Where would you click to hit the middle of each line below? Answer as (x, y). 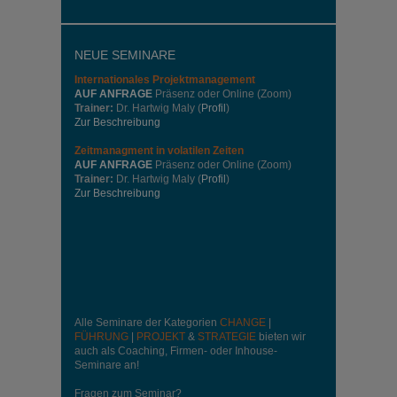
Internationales (113, 79)
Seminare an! (107, 365)
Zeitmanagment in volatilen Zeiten (159, 150)
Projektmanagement (204, 79)
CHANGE (243, 322)
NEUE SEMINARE (125, 54)
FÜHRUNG (101, 336)
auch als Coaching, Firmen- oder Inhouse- (176, 350)
